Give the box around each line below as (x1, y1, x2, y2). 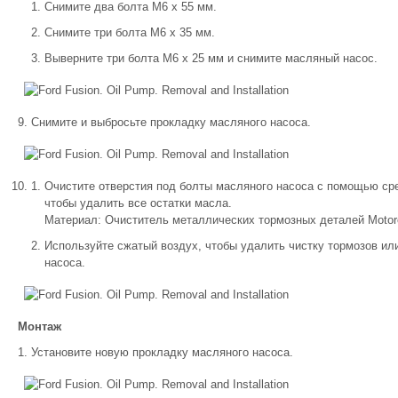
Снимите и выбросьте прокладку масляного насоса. (31, 115, 311, 129)
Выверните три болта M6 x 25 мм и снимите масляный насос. (44, 52, 378, 65)
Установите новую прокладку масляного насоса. (31, 346, 293, 359)
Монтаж (18, 320, 61, 333)
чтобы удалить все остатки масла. (44, 196, 232, 210)
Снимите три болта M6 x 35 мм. (44, 26, 215, 39)
